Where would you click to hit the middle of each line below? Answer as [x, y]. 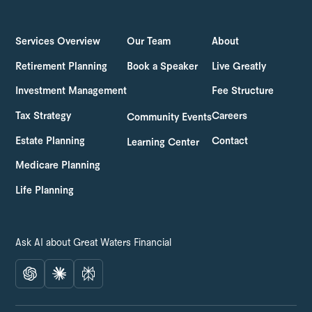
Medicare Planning [58, 166]
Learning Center [163, 142]
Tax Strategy [44, 116]
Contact [230, 141]
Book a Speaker [163, 67]
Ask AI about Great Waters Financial [94, 244]
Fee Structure [243, 92]
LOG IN [102, 13]
